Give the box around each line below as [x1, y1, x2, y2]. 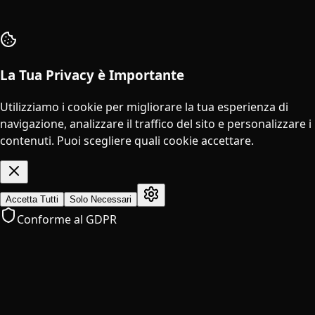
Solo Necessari [70, 193, 131, 205]
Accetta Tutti [6, 193, 58, 205]
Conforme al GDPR [17, 211, 117, 227]
